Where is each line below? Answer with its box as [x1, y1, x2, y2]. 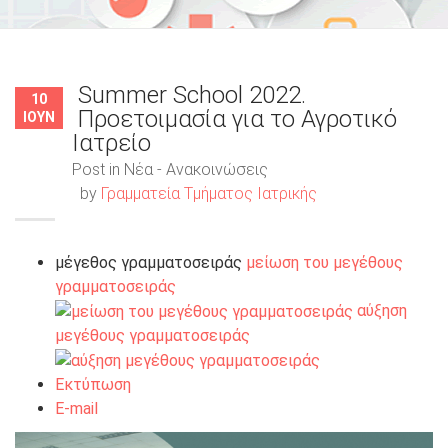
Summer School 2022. [78, 81, 306, 110]
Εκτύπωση [55, 374, 131, 394]
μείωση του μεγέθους [246, 253, 403, 273]
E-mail [55, 398, 98, 418]
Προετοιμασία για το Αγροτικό [78, 105, 397, 134]
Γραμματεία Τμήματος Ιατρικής [101, 184, 317, 204]
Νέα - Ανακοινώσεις [124, 160, 268, 180]
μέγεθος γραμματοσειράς [55, 253, 242, 273]
